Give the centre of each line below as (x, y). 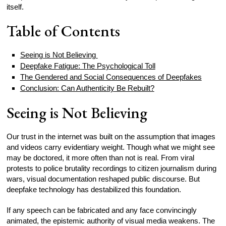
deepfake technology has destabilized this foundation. (94, 189)
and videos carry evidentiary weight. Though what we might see (111, 147)
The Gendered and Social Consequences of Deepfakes (111, 77)
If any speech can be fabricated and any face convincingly (102, 210)
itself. (15, 7)
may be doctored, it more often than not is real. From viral (101, 158)
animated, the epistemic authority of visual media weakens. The (111, 221)
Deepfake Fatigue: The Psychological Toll (88, 66)
